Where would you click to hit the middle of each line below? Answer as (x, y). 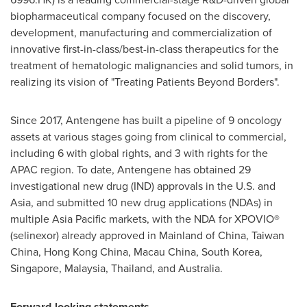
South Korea (231, 252)
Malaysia (85, 268)
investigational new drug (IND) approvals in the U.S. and (143, 186)
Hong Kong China (86, 252)
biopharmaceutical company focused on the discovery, (140, 16)
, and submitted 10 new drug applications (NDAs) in (152, 202)
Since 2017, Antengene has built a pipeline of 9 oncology (146, 120)
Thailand (132, 268)
